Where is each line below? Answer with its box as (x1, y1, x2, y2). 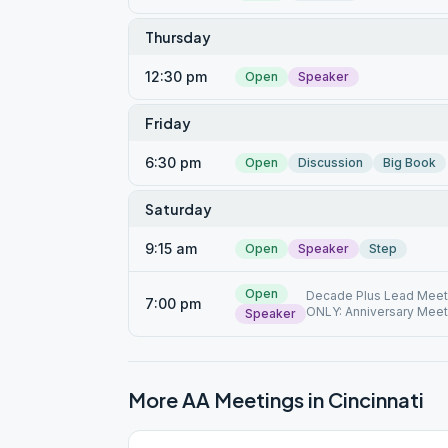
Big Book (383, 155, 436, 170)
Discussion (298, 155, 363, 170)
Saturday (145, 200, 212, 218)
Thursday (145, 28, 211, 46)
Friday (145, 114, 191, 132)
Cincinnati (328, 387, 424, 412)
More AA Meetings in (128, 387, 328, 412)
